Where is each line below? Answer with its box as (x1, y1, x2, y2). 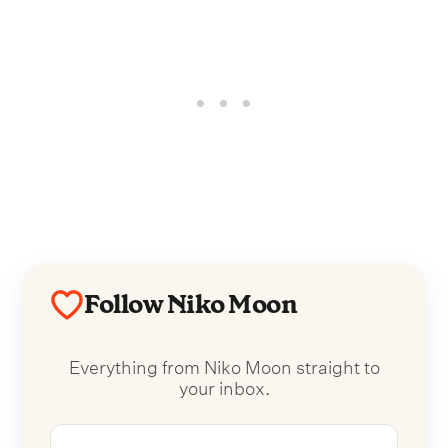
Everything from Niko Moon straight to (68, 349, 380, 379)
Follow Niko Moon (84, 287, 298, 322)
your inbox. (178, 370, 270, 400)
